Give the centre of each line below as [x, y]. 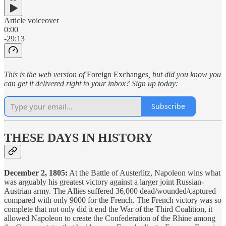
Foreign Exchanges [118, 74]
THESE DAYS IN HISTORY [78, 138]
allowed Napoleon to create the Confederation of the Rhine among [110, 218]
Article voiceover [32, 20]
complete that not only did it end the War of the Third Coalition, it [108, 209]
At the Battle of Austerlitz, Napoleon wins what [144, 173]
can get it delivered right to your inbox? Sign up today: [91, 83]
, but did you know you [185, 74]
